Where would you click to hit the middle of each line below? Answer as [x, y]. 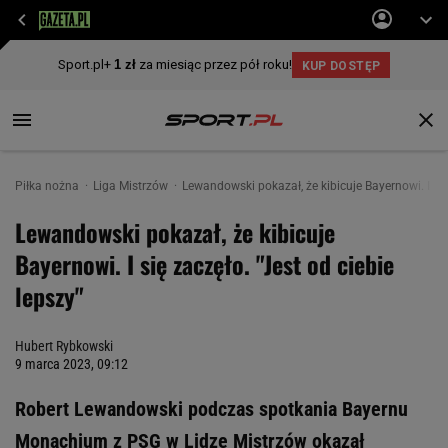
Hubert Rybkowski [64, 346]
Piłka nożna [48, 186]
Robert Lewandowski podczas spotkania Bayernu [211, 409]
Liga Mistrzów [132, 186]
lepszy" [49, 296]
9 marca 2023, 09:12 [71, 364]
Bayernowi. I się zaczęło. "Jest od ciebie [204, 264]
